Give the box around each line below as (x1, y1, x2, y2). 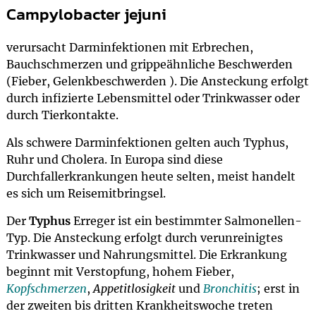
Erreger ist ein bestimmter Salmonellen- (70, 214, 302, 228)
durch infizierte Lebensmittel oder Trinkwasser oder (6, 91, 300, 105)
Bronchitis (202, 281, 257, 296)
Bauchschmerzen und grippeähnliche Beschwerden (6, 57, 293, 71)
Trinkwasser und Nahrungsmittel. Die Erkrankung (6, 248, 287, 262)
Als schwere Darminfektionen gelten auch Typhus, (6, 135, 288, 150)
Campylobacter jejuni (6, 2, 166, 26)
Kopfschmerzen (6, 281, 87, 296)
